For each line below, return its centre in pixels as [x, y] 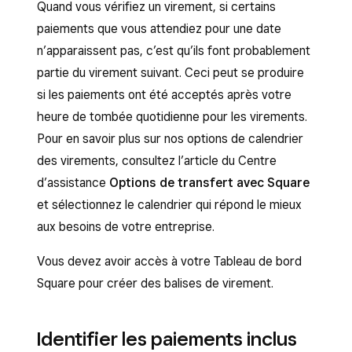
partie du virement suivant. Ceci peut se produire [170, 73]
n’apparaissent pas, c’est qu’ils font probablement [174, 51]
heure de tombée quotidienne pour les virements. [172, 117]
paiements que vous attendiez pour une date [159, 29]
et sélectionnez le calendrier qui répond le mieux [169, 205]
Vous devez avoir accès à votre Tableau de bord [169, 261]
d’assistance [73, 183]
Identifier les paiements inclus [167, 339]
